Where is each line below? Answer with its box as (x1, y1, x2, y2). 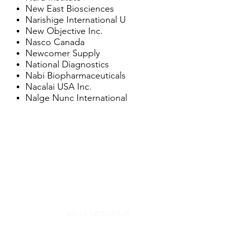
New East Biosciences (25, 3, 114, 14)
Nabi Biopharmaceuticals (25, 70, 126, 81)
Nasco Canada (25, 36, 85, 48)
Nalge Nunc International (25, 92, 127, 103)
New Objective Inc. (25, 25, 103, 36)
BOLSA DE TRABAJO (66, 210, 129, 217)
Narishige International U (25, 14, 126, 25)
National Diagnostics (25, 59, 109, 70)
